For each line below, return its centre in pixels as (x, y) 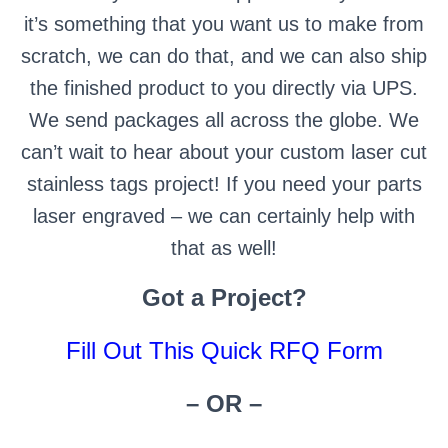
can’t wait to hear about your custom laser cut (224, 152)
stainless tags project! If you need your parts (224, 184)
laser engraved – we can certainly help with (224, 216)
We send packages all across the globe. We (224, 120)
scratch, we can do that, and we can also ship (224, 56)
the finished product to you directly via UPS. (224, 88)
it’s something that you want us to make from (224, 24)
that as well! (224, 248)
